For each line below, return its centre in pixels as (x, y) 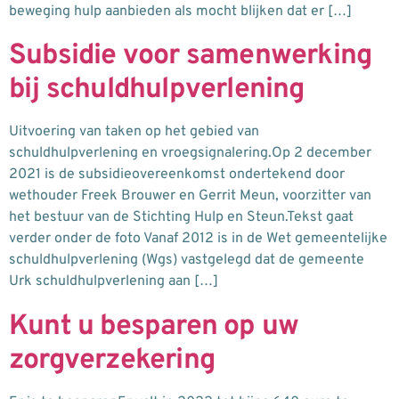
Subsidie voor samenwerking (191, 57)
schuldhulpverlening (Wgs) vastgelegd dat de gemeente (187, 261)
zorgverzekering (112, 360)
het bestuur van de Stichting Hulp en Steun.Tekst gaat (181, 218)
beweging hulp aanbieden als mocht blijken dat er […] (180, 12)
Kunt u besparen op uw (154, 326)
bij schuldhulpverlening (157, 90)
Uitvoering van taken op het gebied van (134, 132)
